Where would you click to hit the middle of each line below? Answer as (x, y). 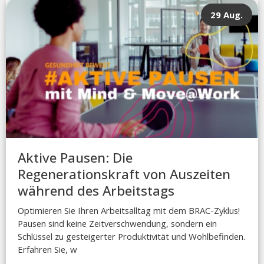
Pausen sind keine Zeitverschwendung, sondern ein (117, 223)
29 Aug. (227, 14)
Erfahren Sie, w (47, 249)
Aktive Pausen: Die (75, 157)
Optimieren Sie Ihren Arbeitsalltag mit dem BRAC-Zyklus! (129, 210)
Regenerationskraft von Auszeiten (124, 174)
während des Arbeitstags (96, 190)
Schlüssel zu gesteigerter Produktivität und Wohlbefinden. (131, 236)
